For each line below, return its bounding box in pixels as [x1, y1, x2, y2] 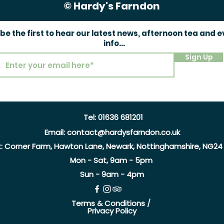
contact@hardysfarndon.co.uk [66, 127, 180, 137]
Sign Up [184, 52, 213, 62]
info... [103, 38, 125, 48]
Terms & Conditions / [71, 198, 152, 208]
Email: [44, 127, 67, 137]
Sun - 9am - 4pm [80, 169, 144, 179]
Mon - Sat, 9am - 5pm [69, 155, 154, 165]
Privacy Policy [87, 205, 136, 216]
